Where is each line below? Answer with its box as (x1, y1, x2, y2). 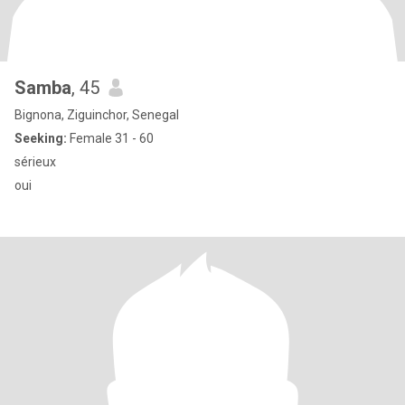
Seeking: (14, 131, 67, 146)
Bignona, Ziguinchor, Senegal (14, 108, 179, 122)
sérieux (14, 155, 56, 169)
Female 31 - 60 (67, 131, 154, 146)
